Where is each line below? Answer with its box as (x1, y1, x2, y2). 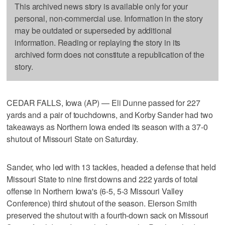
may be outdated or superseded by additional (15, 24, 172, 36)
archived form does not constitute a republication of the (15, 48, 204, 60)
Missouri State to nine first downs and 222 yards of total (7, 173, 198, 185)
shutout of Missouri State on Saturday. (7, 133, 139, 145)
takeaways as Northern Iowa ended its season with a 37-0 (7, 121, 208, 133)
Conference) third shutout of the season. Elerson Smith (7, 197, 197, 209)
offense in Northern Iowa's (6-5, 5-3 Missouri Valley (7, 185, 184, 197)
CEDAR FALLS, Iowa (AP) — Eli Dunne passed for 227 (7, 96, 200, 108)
